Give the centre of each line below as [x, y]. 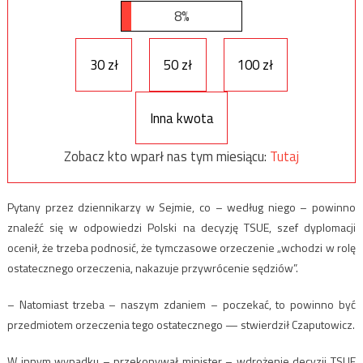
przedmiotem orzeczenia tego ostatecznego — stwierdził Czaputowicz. [181, 325]
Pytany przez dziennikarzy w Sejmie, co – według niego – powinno [181, 207]
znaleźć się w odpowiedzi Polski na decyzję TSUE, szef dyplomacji [181, 228]
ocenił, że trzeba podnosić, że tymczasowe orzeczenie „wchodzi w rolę [181, 248]
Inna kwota [181, 118]
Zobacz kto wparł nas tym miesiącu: [167, 157]
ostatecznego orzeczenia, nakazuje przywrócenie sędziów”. [152, 268]
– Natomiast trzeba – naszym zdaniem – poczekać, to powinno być [181, 305]
